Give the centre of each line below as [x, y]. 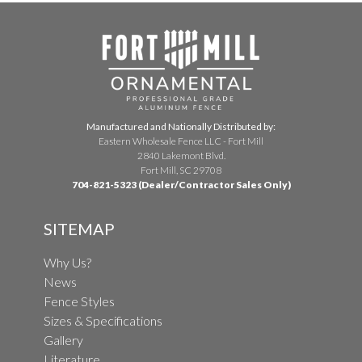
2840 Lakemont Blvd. [181, 156]
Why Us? [67, 263]
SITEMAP [79, 229]
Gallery [63, 340]
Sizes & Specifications [103, 321]
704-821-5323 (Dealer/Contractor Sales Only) [181, 185]
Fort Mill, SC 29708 [181, 170]
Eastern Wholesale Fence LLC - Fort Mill [181, 141]
